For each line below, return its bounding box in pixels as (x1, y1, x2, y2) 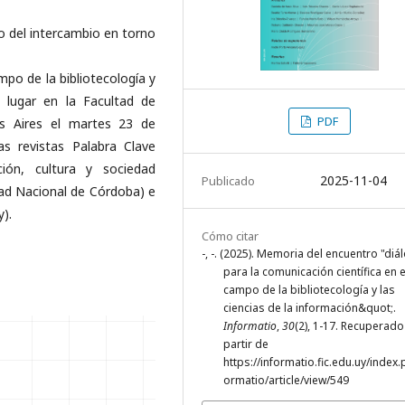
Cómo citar (202, 228, 259, 245)
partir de (223, 336, 268, 353)
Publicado (202, 173, 255, 190)
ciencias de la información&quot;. (223, 300, 396, 316)
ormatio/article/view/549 (223, 372, 349, 389)
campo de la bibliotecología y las (223, 282, 395, 298)
